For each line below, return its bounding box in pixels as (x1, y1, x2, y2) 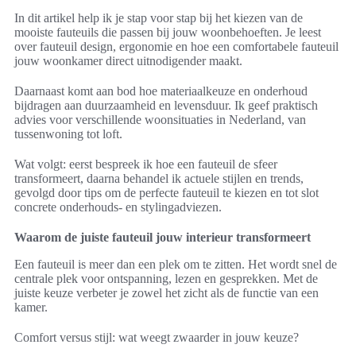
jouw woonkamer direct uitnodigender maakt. (14, 54, 242, 68)
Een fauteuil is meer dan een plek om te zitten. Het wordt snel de (14, 257, 337, 272)
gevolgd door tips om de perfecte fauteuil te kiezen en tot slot (14, 186, 319, 200)
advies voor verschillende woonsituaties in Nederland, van (14, 113, 306, 127)
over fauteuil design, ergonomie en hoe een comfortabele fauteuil (14, 40, 339, 54)
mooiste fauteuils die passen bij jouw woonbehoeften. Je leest (14, 25, 321, 40)
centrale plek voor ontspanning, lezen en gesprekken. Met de (14, 272, 318, 286)
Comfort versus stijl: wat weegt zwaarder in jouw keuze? (14, 331, 299, 345)
